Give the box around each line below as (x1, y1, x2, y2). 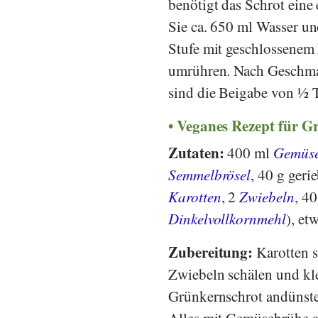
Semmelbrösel (168, 164, 251, 185)
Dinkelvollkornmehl (168, 208, 286, 229)
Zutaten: (168, 141, 228, 163)
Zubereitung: (168, 241, 257, 263)
